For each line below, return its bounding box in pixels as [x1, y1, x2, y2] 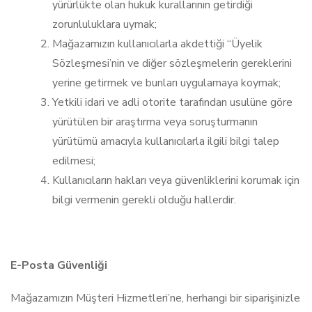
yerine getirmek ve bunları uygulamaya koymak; [52, 75, 281, 91]
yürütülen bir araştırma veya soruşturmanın [52, 114, 258, 130]
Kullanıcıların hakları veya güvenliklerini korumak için [52, 173, 299, 188]
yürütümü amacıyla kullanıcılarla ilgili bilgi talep [52, 134, 279, 149]
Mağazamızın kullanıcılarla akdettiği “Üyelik [52, 36, 263, 52]
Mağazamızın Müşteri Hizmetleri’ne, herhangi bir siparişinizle [10, 290, 300, 306]
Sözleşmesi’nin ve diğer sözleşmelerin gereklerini [52, 56, 292, 71]
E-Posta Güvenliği [10, 258, 107, 273]
